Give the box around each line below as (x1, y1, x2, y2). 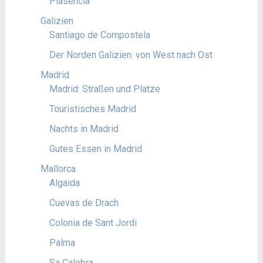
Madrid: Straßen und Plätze (49, 83, 160, 95)
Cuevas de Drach (49, 197, 119, 208)
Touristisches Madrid (49, 103, 136, 114)
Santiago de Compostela (49, 29, 150, 41)
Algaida (49, 177, 80, 188)
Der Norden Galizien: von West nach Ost (49, 49, 213, 60)
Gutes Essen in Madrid (49, 143, 142, 154)
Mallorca (40, 163, 76, 174)
